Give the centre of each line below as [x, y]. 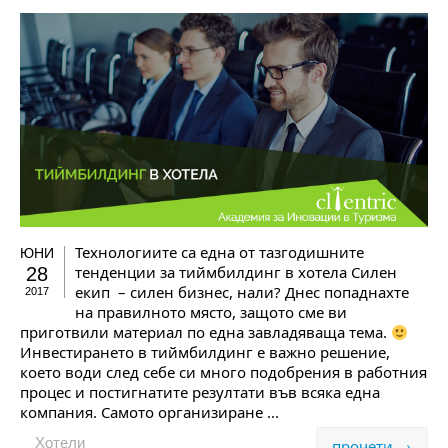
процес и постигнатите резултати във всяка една [200, 392]
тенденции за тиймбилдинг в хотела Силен [236, 272]
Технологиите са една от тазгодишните [219, 252]
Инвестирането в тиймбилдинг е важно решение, [205, 352]
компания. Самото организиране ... [149, 412]
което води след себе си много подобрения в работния [223, 372]
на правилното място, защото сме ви [211, 312]
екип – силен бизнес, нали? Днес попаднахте [242, 292]
